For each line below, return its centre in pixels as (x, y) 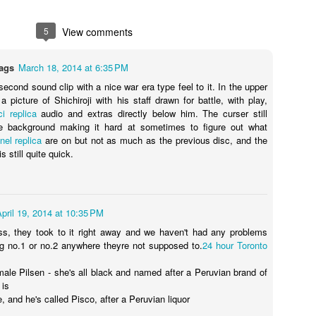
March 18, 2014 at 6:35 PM (73, 67)
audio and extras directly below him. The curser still (152, 113)
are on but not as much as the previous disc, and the (155, 140)
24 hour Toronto (235, 245)
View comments (97, 32)
